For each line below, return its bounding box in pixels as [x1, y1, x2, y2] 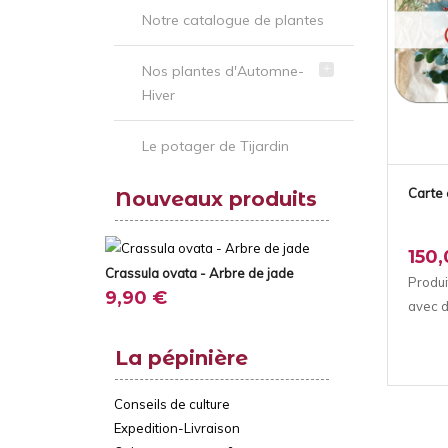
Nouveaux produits [115, 187, 317, 211]
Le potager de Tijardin [142, 137, 289, 155]
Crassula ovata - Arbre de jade [105, 265, 294, 281]
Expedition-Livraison [114, 420, 240, 436]
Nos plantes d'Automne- [142, 62, 304, 80]
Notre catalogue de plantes [142, 11, 324, 29]
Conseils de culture [114, 396, 230, 412]
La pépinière [115, 346, 248, 370]
